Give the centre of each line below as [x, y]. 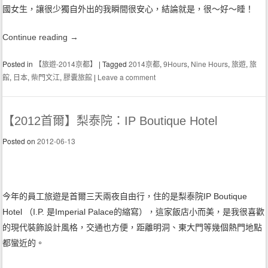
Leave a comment [127, 77]
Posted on [20, 141]
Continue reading [36, 37]
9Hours [176, 64]
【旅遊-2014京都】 [66, 64]
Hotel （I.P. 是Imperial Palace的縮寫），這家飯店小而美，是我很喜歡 [134, 212]
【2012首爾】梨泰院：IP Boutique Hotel [110, 121]
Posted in [19, 64]
